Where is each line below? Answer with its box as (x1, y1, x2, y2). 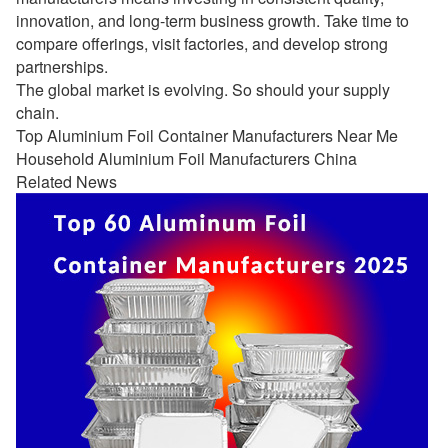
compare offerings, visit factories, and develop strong (16, 32, 388, 55)
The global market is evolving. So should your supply (16, 78, 390, 101)
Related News (16, 170, 117, 193)
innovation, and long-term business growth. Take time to (16, 9, 409, 32)
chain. (16, 101, 59, 124)
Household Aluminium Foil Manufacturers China (16, 147, 357, 170)
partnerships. (16, 55, 108, 78)
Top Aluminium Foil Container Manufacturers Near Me (16, 124, 398, 147)
